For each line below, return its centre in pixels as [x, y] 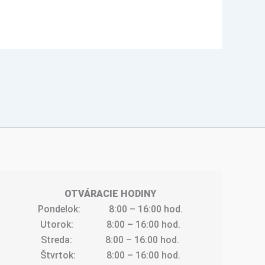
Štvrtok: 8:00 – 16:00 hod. [110, 255]
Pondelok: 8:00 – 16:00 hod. [110, 209]
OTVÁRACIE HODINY [110, 193]
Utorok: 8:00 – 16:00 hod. [110, 224]
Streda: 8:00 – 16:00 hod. [110, 240]
